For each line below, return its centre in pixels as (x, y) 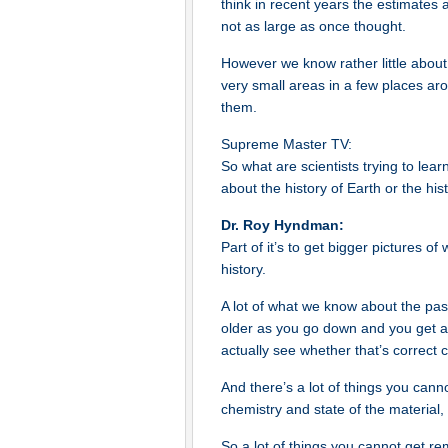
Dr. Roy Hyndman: (282, 225)
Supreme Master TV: (286, 144)
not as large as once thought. (313, 26)
